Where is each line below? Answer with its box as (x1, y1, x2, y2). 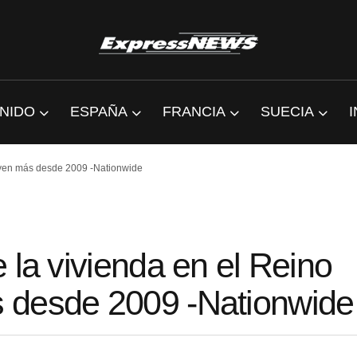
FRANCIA (162, 104, 226, 120)
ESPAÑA (69, 104, 127, 120)
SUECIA (260, 104, 314, 120)
